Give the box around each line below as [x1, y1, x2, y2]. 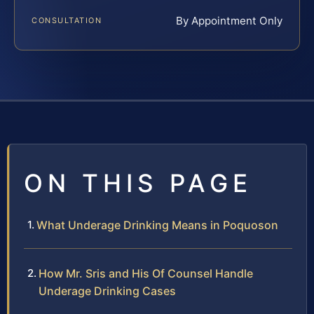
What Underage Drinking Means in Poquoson [36, 218, 278, 233]
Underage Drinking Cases [39, 284, 176, 299]
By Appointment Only [176, 14, 282, 28]
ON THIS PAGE [24, 168, 252, 198]
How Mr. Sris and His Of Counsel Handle [39, 266, 253, 281]
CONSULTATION [32, 15, 102, 26]
